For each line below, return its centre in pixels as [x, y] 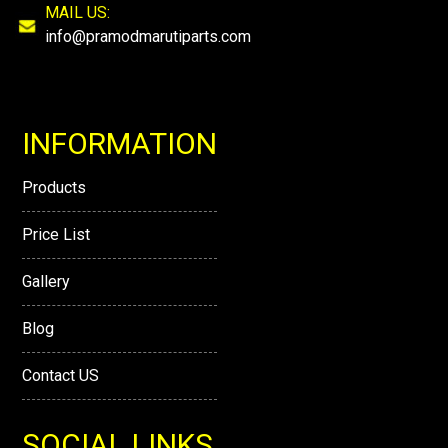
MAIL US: [77, 12]
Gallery [46, 281]
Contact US [60, 375]
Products [54, 187]
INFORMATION [119, 143]
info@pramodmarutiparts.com [148, 36]
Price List [56, 234]
